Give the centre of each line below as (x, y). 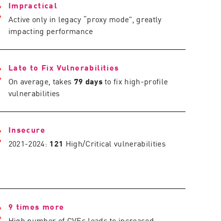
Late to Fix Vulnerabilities (64, 67)
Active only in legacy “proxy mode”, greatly (85, 19)
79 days (88, 81)
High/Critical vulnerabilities (114, 143)
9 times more (36, 206)
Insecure (27, 129)
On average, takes (41, 81)
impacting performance (51, 31)
